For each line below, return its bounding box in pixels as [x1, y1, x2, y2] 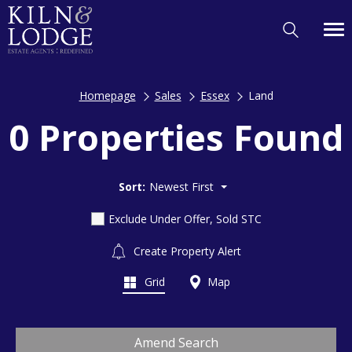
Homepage [79, 88, 136, 103]
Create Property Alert [130, 243, 241, 258]
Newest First [149, 178, 214, 194]
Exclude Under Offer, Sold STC [108, 211, 262, 226]
